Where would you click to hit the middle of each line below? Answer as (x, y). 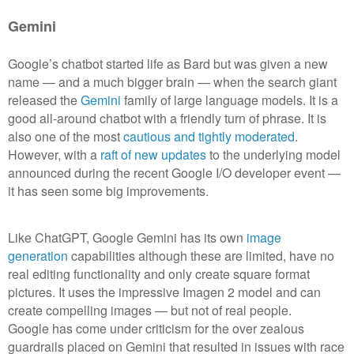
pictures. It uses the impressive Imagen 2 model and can (164, 292)
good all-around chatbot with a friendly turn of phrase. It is (167, 118)
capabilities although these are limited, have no (201, 255)
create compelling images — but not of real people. (150, 310)
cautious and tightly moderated (209, 136)
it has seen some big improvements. (108, 190)
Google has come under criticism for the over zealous (156, 328)
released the (44, 100)
